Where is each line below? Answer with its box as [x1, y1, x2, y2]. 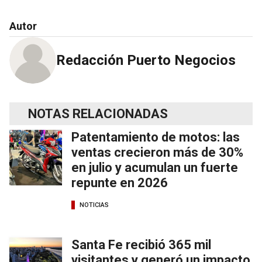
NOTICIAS [80, 201, 109, 209]
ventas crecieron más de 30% [71, 145, 243, 160]
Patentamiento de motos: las [71, 130, 240, 145]
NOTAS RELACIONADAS [28, 106, 168, 122]
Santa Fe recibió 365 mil [71, 237, 211, 253]
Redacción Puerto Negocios [56, 52, 236, 69]
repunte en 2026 [71, 175, 168, 191]
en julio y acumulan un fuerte [71, 160, 238, 175]
